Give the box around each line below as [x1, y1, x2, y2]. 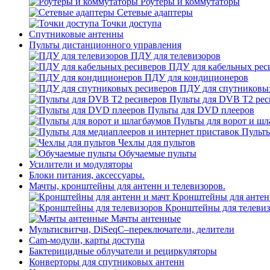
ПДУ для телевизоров [131, 50, 221, 61]
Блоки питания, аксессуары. [29, 169, 145, 180]
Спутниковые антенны [29, 28, 124, 39]
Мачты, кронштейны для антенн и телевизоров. [29, 180, 225, 191]
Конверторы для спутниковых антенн [29, 256, 184, 267]
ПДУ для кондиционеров [145, 72, 248, 83]
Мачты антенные [111, 213, 181, 224]
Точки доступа [101, 17, 162, 28]
